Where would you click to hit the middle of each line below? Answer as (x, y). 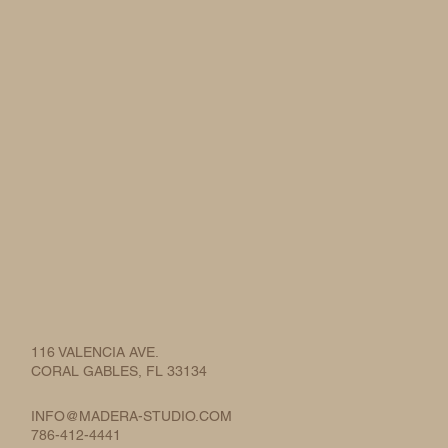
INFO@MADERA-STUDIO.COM (131, 415)
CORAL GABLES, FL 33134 (118, 371)
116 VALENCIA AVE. (94, 352)
